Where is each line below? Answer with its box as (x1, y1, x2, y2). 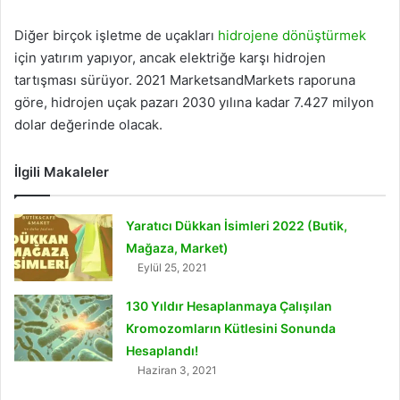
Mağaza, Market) (126, 240, 229, 256)
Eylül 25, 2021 (137, 261, 208, 275)
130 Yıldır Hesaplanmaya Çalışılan (126, 298, 333, 314)
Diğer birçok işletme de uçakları (14, 27, 218, 45)
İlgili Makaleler (14, 163, 109, 181)
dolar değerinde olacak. (14, 116, 162, 134)
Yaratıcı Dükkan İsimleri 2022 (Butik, (126, 218, 348, 234)
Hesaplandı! (126, 343, 199, 359)
